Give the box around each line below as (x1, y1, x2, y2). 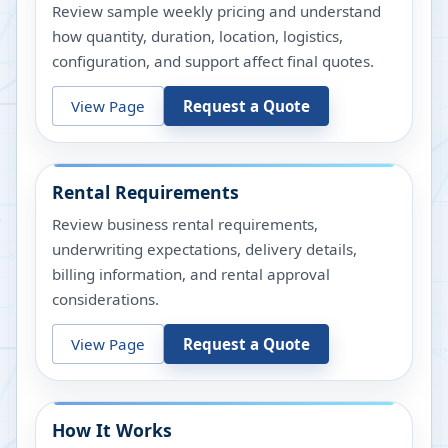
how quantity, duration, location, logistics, (52, 26, 343, 47)
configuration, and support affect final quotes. (52, 51, 374, 72)
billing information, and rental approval (52, 264, 330, 285)
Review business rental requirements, (52, 214, 318, 235)
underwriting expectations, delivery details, (52, 239, 357, 260)
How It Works (52, 418, 172, 443)
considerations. (52, 289, 159, 310)
